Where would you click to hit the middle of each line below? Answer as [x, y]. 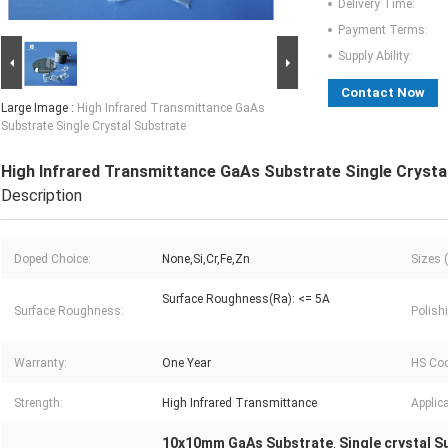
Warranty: [40, 363]
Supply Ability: [375, 56]
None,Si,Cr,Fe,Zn [206, 259]
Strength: [38, 403]
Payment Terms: [383, 30]
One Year [186, 363]
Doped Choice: [52, 259]
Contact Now [383, 93]
